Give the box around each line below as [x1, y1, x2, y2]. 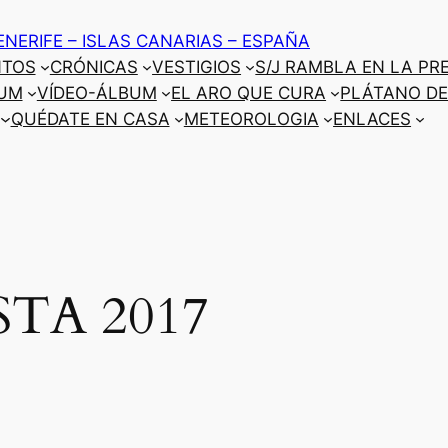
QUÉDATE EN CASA [10, 109, 170, 129]
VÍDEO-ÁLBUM [36, 83, 157, 103]
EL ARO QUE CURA [171, 83, 327, 103]
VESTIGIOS [152, 57, 242, 77]
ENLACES [333, 109, 412, 129]
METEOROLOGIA [183, 109, 319, 129]
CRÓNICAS [49, 57, 138, 77]
